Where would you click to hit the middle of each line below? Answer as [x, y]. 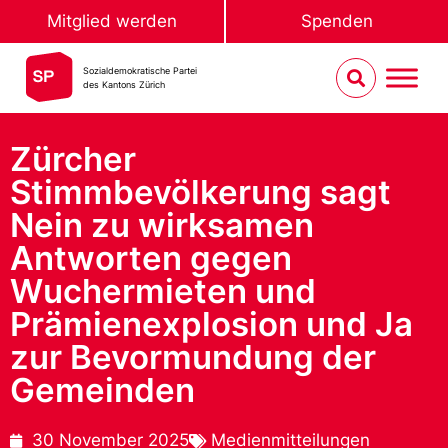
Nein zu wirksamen [162, 225]
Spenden [337, 21]
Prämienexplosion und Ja [211, 324]
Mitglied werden [112, 21]
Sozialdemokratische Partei [140, 70]
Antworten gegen [151, 258]
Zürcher [73, 159]
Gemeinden [102, 390]
